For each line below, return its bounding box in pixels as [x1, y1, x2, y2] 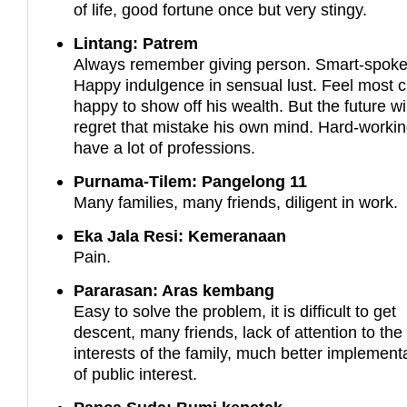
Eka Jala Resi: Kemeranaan [74, 226, 287, 246]
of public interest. [74, 364, 198, 384]
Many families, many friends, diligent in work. [74, 193, 399, 213]
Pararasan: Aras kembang [74, 281, 275, 301]
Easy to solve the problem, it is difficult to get [74, 302, 397, 322]
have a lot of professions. [74, 138, 256, 158]
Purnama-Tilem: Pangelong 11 [74, 172, 308, 192]
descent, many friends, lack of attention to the [74, 323, 403, 342]
